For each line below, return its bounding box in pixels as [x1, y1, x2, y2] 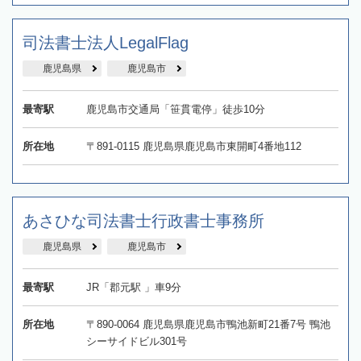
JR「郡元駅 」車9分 [85, 280, 181, 293]
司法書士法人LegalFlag [23, 33, 189, 52]
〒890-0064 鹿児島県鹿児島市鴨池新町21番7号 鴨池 [85, 317, 330, 330]
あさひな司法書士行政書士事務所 [23, 211, 264, 230]
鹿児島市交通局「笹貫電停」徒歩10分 [85, 102, 265, 115]
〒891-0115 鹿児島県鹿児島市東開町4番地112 [85, 139, 301, 152]
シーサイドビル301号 [85, 334, 187, 347]
